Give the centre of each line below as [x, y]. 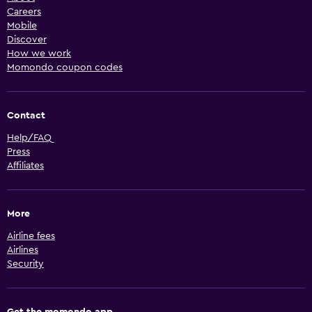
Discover [27, 39]
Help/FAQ [29, 138]
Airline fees [31, 236]
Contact [26, 115]
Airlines [23, 250]
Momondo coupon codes [65, 67]
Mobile [22, 25]
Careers [24, 11]
